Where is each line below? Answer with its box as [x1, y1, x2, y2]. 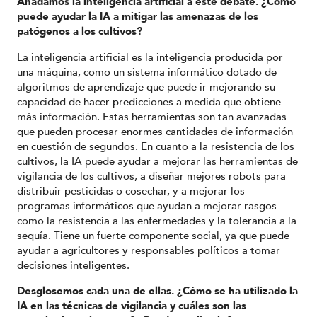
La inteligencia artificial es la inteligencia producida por [17, 50, 283, 64]
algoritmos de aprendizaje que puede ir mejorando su [17, 79, 275, 94]
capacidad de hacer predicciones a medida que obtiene [17, 94, 281, 109]
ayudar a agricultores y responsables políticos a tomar [17, 243, 280, 258]
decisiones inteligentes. [17, 258, 129, 272]
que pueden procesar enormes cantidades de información [17, 124, 293, 139]
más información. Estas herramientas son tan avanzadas [17, 109, 287, 124]
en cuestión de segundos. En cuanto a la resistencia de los [17, 139, 294, 154]
